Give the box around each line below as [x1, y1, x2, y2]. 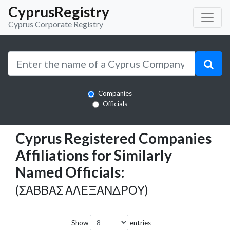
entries [128, 218, 151, 227]
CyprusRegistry [8, 3, 109, 21]
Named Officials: [15, 163, 125, 181]
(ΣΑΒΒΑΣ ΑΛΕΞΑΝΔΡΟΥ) [15, 183, 148, 197]
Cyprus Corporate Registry [8, 19, 103, 29]
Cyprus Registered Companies [15, 129, 212, 147]
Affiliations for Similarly [15, 146, 172, 164]
